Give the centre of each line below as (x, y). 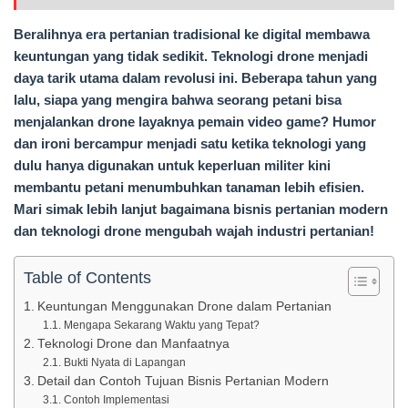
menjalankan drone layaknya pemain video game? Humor (195, 122)
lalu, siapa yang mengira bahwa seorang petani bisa (178, 100)
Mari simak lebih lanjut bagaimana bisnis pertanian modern (201, 209)
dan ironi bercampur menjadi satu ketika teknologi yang (190, 144)
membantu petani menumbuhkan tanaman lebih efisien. (189, 188)
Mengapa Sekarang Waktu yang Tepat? (161, 326)
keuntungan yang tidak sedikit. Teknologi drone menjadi (191, 56)
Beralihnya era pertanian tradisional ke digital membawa (192, 35)
